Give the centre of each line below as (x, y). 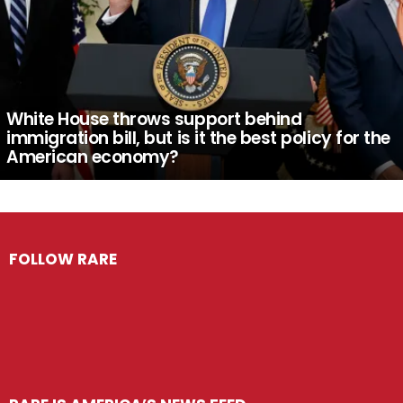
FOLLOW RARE (63, 259)
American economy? (93, 157)
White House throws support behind (154, 119)
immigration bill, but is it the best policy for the (198, 138)
